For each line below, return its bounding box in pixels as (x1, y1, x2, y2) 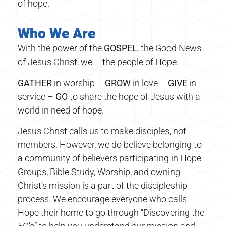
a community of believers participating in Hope (18, 153, 201, 164)
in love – (131, 77, 168, 88)
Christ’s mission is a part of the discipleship (18, 180, 187, 191)
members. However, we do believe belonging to (18, 139, 202, 150)
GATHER (18, 77, 52, 88)
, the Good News (137, 43, 201, 54)
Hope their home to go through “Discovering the (18, 207, 204, 218)
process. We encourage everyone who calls (18, 194, 187, 205)
